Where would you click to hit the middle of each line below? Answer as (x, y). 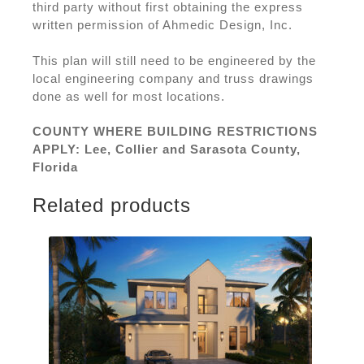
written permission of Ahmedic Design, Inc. (162, 25)
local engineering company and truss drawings (173, 78)
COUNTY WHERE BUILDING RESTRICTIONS (175, 131)
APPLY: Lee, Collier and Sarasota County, (167, 149)
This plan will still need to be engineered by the (174, 60)
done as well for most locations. (129, 96)
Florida (55, 167)
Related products (112, 206)
